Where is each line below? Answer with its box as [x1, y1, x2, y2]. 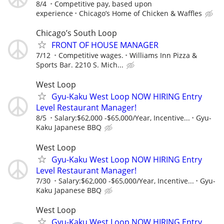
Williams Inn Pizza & [129, 50, 197, 60]
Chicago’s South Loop [36, 27, 117, 39]
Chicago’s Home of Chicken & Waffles [79, 8, 202, 18]
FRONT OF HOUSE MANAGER [51, 39, 158, 51]
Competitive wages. [58, 50, 123, 60]
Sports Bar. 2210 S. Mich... [36, 60, 123, 70]
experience [36, 8, 73, 18]
